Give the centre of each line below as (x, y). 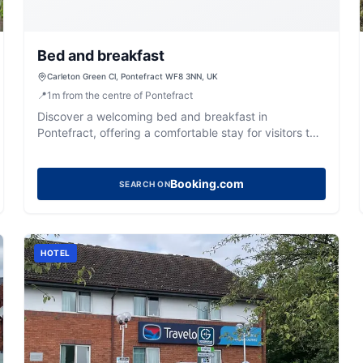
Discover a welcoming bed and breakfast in (153, 116)
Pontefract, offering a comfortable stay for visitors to (177, 132)
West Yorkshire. (78, 149)
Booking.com (207, 184)
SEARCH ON (145, 184)
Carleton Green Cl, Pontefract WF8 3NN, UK (133, 76)
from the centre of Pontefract (128, 95)
